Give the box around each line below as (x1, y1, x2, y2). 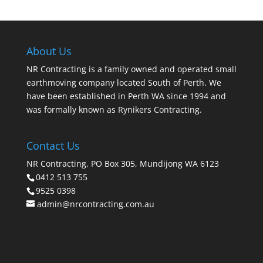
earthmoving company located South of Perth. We (26, 77, 221, 88)
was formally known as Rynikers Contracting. (26, 104, 202, 115)
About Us (26, 44, 72, 58)
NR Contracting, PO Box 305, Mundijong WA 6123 (26, 158, 219, 170)
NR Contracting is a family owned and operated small (26, 63, 237, 75)
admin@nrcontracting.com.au (36, 198, 154, 210)
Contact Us (26, 139, 80, 153)
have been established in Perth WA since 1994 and (26, 90, 226, 102)
